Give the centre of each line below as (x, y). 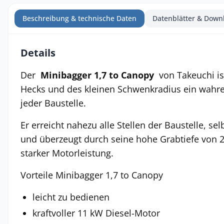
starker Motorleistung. (67, 153)
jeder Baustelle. (53, 103)
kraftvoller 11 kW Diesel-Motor (96, 213)
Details (38, 53)
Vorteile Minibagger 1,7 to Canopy (92, 175)
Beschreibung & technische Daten (79, 18)
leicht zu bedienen (71, 197)
